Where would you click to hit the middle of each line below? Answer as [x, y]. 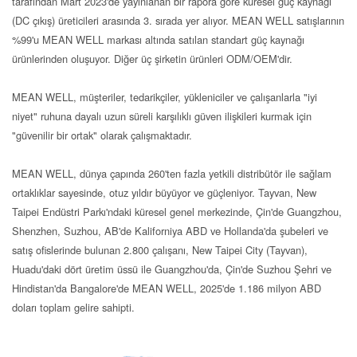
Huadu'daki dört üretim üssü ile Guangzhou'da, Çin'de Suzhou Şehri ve [172, 269]
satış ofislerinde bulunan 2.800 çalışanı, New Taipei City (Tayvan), [160, 250]
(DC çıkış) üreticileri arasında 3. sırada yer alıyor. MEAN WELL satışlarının [178, 20]
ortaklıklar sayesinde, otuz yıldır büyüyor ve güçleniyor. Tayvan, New [164, 192]
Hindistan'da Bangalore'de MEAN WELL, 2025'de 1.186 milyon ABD [167, 288]
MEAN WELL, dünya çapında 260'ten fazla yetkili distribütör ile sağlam [172, 173]
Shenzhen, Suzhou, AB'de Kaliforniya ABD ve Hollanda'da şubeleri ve [170, 231]
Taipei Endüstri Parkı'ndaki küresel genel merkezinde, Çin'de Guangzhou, [177, 212]
